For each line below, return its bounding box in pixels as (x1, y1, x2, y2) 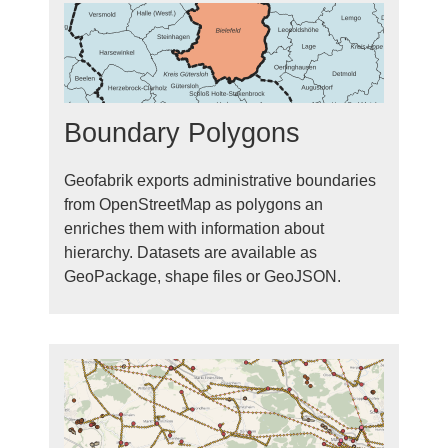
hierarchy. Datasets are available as (64, 244, 317, 261)
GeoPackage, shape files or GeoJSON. (64, 268, 341, 285)
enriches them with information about (64, 220, 324, 237)
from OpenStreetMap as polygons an (64, 196, 323, 213)
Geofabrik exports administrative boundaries (64, 172, 376, 189)
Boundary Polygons (64, 117, 300, 148)
